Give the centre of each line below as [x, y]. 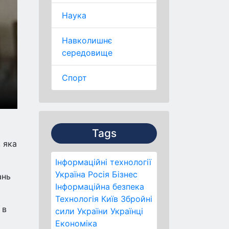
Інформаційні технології [103, 162]
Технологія [77, 199]
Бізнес [125, 174]
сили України [82, 211]
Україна [70, 174]
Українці [127, 211]
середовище [87, 53]
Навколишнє [87, 40]
